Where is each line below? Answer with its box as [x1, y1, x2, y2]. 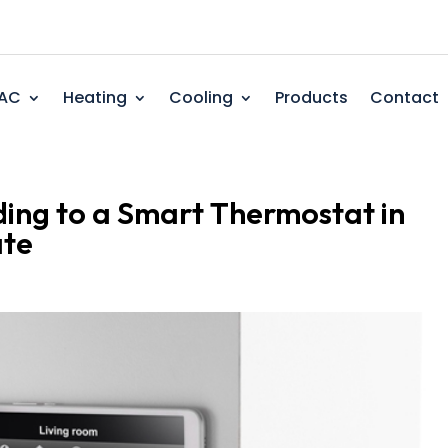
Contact [370, 85, 440, 109]
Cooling [169, 85, 234, 109]
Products [275, 85, 349, 109]
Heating [63, 85, 128, 109]
